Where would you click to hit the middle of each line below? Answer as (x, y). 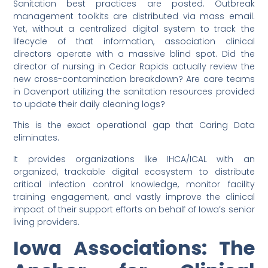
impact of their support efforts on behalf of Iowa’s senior (134, 209)
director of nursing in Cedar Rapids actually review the (134, 66)
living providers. (47, 222)
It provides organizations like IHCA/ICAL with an (134, 159)
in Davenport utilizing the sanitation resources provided (134, 91)
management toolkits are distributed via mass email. (134, 16)
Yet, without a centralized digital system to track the (134, 28)
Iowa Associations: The (134, 248)
